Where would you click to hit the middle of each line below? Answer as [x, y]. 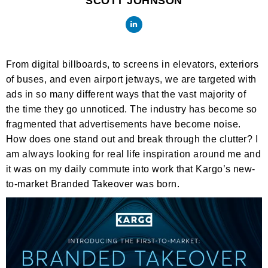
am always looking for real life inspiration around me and [134, 154]
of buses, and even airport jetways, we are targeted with [131, 79]
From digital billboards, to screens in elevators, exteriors [133, 64]
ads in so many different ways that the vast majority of [126, 94]
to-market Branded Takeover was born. [93, 184]
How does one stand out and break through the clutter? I [132, 139]
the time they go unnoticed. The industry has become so [132, 109]
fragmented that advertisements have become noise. [124, 124]
